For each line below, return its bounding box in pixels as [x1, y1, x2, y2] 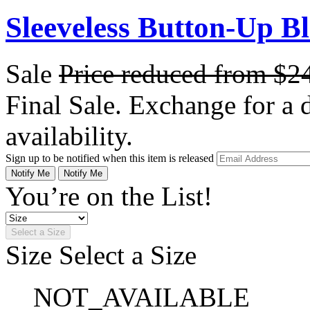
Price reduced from [59, 58, 273, 89]
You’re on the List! [6, 181, 212, 211]
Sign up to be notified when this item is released [6, 152, 217, 164]
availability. [6, 120, 133, 151]
